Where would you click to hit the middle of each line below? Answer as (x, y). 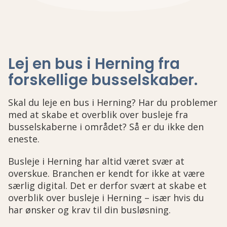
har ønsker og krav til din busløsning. (89, 210)
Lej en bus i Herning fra (94, 64)
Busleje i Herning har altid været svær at (96, 161)
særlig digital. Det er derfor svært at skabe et (107, 185)
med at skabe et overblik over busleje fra (98, 115)
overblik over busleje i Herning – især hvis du (106, 198)
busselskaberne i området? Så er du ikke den (106, 127)
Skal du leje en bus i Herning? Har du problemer (113, 102)
